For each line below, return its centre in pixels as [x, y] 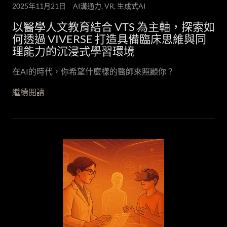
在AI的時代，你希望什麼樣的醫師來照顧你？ [93, 71]
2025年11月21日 [39, 6]
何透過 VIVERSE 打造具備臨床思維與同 [109, 39]
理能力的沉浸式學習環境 [73, 51]
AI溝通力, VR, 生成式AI [109, 6]
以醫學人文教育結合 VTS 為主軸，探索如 [113, 27]
